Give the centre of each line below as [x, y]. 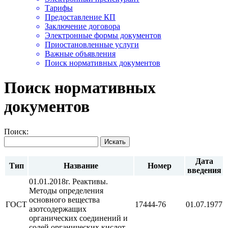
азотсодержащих [58, 209]
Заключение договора [82, 26]
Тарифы [59, 8]
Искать [115, 141]
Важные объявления [80, 54]
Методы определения [66, 190]
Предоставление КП [80, 17]
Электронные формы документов [103, 36]
